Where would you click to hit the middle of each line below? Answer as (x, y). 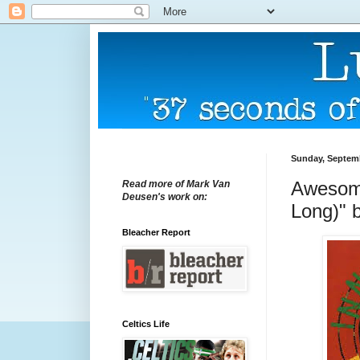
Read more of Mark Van (176, 184)
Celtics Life (146, 324)
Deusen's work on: (165, 197)
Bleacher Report (156, 232)
